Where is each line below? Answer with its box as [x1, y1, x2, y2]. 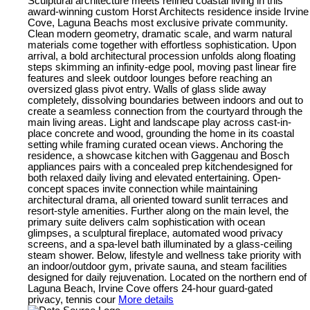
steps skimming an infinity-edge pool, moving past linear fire [28, 61, 296, 73]
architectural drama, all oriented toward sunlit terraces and [28, 194, 288, 206]
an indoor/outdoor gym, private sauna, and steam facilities [28, 260, 287, 272]
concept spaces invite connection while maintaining [28, 183, 257, 194]
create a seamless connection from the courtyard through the [28, 105, 302, 117]
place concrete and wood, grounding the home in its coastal [28, 127, 294, 139]
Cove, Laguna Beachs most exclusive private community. [28, 17, 288, 28]
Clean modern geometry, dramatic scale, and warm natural [28, 28, 292, 39]
